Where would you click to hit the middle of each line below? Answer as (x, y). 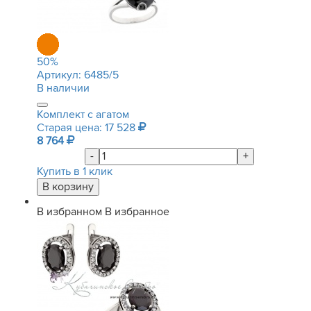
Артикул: (60, 75)
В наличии (63, 88)
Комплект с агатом (83, 115)
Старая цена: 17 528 (87, 128)
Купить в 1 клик (75, 171)
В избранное (137, 212)
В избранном (69, 212)
